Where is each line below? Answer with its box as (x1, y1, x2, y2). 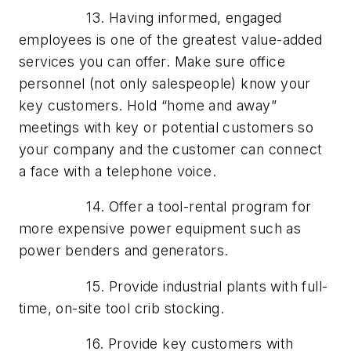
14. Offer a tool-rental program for (19, 198, 312, 215)
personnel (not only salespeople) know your (19, 74, 311, 92)
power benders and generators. (19, 242, 229, 259)
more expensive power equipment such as (19, 220, 302, 237)
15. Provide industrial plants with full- (19, 277, 328, 295)
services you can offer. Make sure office (19, 52, 285, 70)
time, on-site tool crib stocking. (19, 299, 225, 317)
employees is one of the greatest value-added (19, 31, 323, 48)
